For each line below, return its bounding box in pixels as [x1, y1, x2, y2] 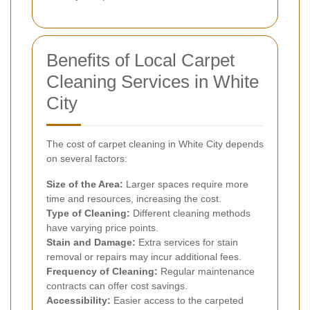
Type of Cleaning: [46, 208, 130, 219]
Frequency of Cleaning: [46, 266, 158, 277]
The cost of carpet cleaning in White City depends [46, 138, 264, 150]
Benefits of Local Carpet [46, 50, 235, 71]
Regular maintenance [158, 266, 255, 277]
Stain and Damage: [46, 237, 136, 248]
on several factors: [46, 153, 127, 165]
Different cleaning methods [130, 208, 250, 219]
